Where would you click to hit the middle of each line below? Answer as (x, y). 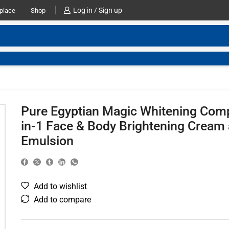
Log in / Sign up (98, 10)
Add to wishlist (60, 187)
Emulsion (47, 141)
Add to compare (62, 200)
